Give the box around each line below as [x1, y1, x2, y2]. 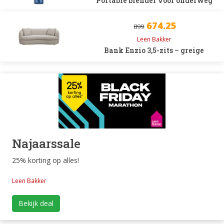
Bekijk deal [18, 198, 53, 208]
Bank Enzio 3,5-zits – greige [104, 45, 204, 55]
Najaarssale [12, 135, 80, 151]
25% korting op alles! [12, 155, 79, 165]
